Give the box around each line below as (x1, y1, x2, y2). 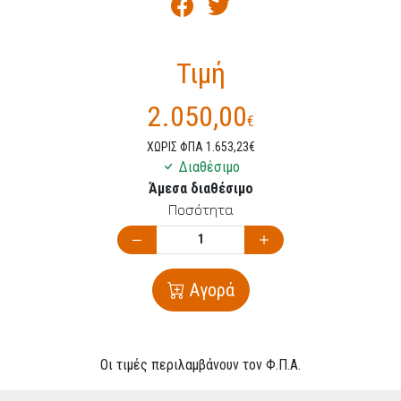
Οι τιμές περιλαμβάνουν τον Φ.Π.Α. (100, 356, 301, 374)
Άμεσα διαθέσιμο (148, 179, 253, 197)
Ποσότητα (167, 200, 234, 218)
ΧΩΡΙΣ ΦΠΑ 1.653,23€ (146, 139, 255, 154)
